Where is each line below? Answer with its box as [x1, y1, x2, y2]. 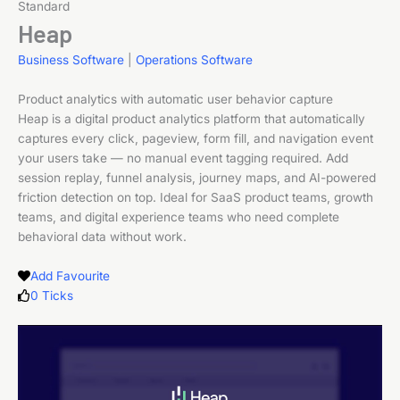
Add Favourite [29, 269, 110, 283]
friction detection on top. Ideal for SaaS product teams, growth [18, 190, 373, 204]
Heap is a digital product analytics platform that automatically [18, 112, 365, 126]
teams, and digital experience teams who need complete [18, 210, 339, 224]
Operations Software [136, 53, 253, 67]
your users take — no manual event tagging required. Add [18, 151, 348, 165]
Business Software [18, 53, 124, 67]
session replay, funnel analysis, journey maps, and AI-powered [18, 171, 376, 185]
